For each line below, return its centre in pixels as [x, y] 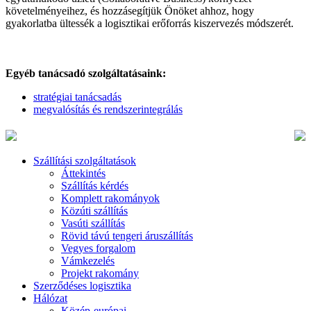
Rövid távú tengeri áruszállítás [127, 235]
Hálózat [50, 298]
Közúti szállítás [94, 210]
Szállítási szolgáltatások [85, 160]
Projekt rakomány [100, 273]
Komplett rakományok [110, 198]
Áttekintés [83, 173]
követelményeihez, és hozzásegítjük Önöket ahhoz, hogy [130, 11]
